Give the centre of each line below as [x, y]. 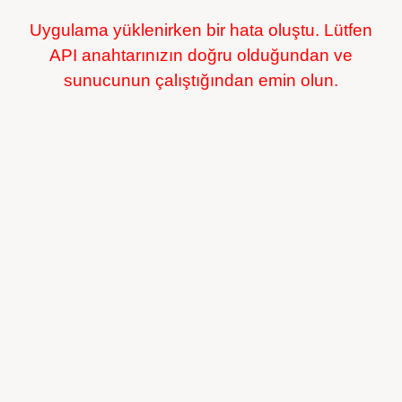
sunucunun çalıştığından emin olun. [201, 80]
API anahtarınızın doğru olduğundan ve [201, 55]
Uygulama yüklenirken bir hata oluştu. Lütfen [201, 30]
